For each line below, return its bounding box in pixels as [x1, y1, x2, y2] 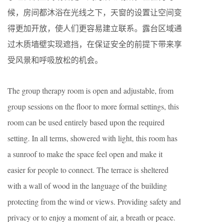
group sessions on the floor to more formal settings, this [7, 101, 179, 111]
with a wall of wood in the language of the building [7, 180, 167, 191]
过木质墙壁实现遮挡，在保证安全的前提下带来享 [7, 38, 182, 49]
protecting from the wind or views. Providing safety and [7, 196, 181, 207]
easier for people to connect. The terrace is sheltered [7, 164, 168, 175]
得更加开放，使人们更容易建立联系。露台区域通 [7, 22, 182, 33]
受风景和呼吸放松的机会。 [7, 54, 103, 65]
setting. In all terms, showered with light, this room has [7, 132, 177, 143]
